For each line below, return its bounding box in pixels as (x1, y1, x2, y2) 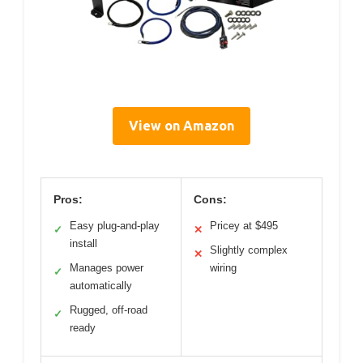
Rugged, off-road (70, 304, 147, 317)
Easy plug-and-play (70, 220, 160, 233)
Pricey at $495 (210, 220, 278, 233)
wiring (210, 262, 237, 275)
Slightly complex (210, 244, 288, 257)
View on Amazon (129, 118, 234, 134)
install (70, 237, 97, 250)
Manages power (70, 262, 143, 275)
